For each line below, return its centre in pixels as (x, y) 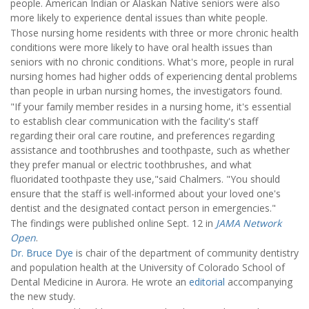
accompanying (259, 282)
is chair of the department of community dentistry (186, 253)
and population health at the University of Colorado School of (148, 268)
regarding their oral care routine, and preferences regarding (142, 135)
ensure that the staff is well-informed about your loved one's (146, 193)
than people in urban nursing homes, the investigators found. (146, 91)
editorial (207, 282)
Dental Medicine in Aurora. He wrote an (100, 282)
